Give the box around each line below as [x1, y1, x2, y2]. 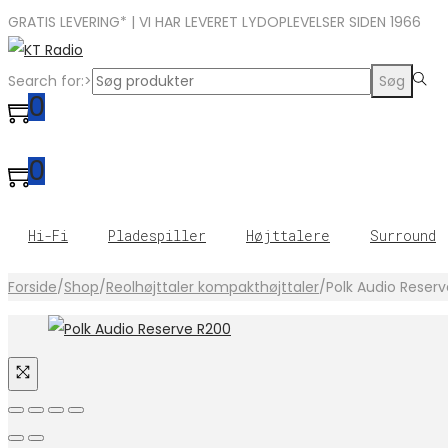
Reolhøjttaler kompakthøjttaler [106, 277, 319, 297]
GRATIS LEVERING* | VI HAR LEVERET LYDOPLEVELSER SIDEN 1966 [8, 12, 421, 32]
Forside [8, 277, 57, 297]
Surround [370, 226, 436, 245]
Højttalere [246, 226, 330, 245]
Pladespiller [108, 226, 206, 245]
